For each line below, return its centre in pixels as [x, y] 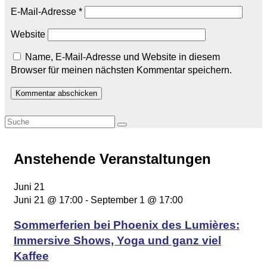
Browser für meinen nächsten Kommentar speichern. [121, 70]
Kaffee [31, 256]
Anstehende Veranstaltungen [112, 159]
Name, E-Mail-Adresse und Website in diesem [122, 57]
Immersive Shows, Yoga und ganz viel [117, 241]
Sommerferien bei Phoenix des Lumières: [127, 225]
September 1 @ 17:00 [137, 200]
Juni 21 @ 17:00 [48, 200]
